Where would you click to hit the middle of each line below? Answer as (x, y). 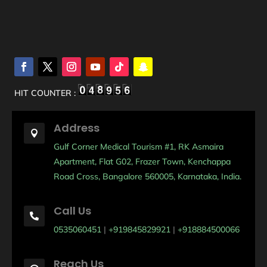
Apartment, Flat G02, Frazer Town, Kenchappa (142, 161)
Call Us (72, 210)
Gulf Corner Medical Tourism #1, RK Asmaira (139, 146)
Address (77, 128)
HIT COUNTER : (46, 93)
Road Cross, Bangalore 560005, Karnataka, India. (148, 176)
